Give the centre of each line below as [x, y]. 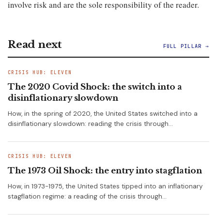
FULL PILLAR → [186, 46]
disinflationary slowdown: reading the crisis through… [90, 124]
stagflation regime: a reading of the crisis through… [87, 197]
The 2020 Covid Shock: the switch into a [95, 87]
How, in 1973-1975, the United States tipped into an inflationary [105, 186]
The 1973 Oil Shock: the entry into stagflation [105, 171]
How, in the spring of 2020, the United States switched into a [103, 114]
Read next [35, 45]
